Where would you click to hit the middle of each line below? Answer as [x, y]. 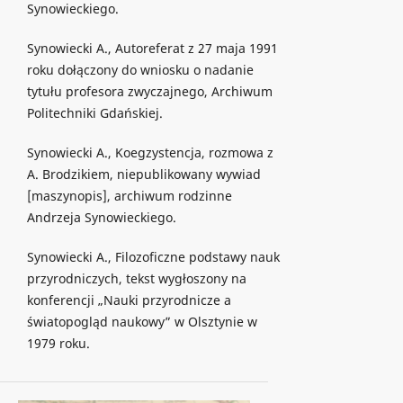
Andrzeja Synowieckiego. [101, 217]
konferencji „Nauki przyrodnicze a [129, 300]
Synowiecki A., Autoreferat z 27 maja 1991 [152, 48]
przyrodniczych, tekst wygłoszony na [136, 278]
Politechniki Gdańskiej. [94, 112]
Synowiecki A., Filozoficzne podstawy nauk [153, 256]
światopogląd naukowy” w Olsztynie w [142, 321]
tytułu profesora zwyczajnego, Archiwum [149, 91]
